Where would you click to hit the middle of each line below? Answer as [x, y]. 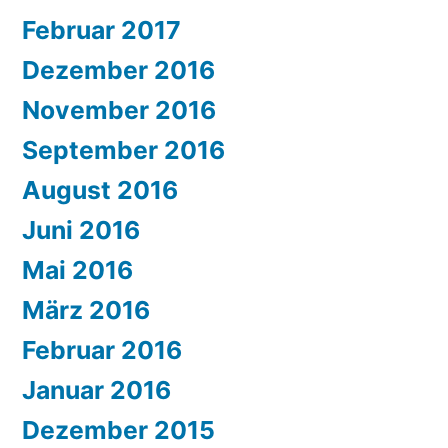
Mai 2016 [77, 270]
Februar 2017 [101, 30]
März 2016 [86, 310]
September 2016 [123, 150]
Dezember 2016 [118, 70]
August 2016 [100, 190]
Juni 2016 [81, 230]
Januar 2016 [96, 390]
